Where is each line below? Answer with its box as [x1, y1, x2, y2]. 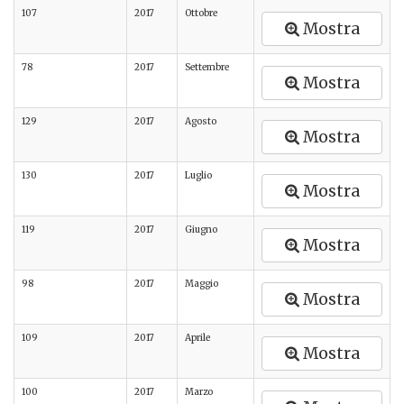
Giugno [185, 224, 217, 235]
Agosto [185, 115, 216, 127]
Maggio [185, 278, 218, 289]
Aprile [185, 332, 210, 344]
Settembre [185, 61, 229, 73]
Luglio [185, 170, 212, 181]
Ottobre [185, 7, 217, 19]
